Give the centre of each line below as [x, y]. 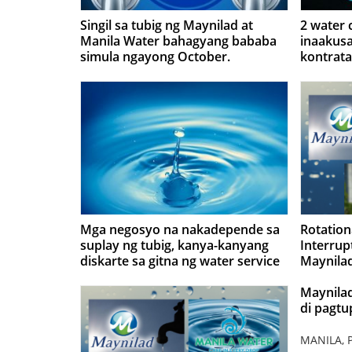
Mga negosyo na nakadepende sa [180, 229]
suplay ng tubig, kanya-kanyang [174, 245]
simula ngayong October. [155, 57]
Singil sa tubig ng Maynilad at [167, 25]
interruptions [120, 277]
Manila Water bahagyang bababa [178, 41]
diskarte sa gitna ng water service [180, 261]
